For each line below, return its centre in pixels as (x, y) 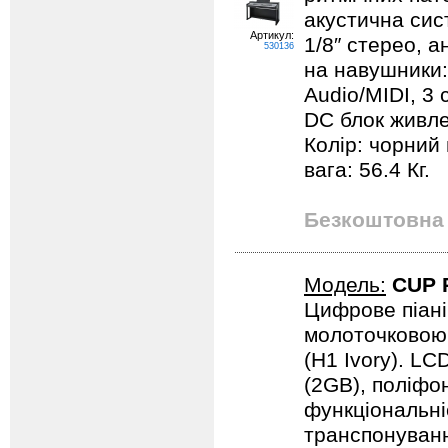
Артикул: (272, 35)
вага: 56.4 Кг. (367, 170)
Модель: (345, 285)
